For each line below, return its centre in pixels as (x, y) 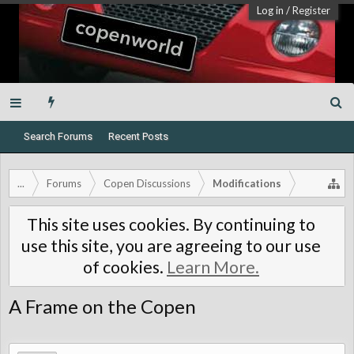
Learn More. (213, 267)
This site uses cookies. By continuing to (171, 224)
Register (311, 10)
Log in (270, 10)
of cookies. (125, 267)
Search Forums (58, 136)
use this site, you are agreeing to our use (171, 246)
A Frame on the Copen (102, 306)
